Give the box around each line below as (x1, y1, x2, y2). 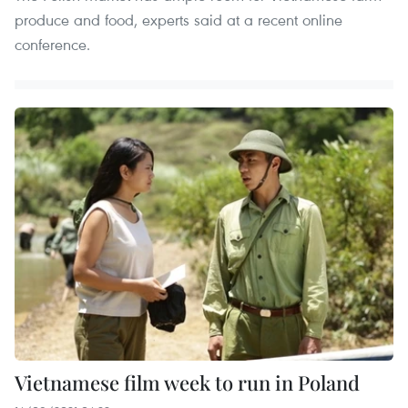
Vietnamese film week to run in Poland (15, 368, 360, 396)
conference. (15, 34, 90, 56)
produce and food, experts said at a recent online (15, 9, 342, 31)
